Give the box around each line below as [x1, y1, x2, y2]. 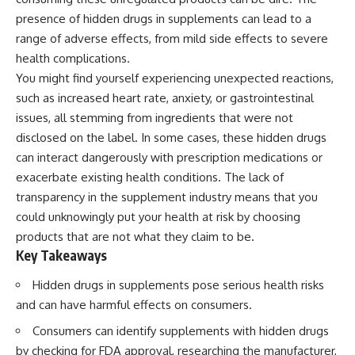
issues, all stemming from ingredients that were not [16, 109, 293, 125]
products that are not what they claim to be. [16, 228, 254, 244]
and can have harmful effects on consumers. [16, 297, 252, 313]
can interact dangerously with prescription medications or [16, 149, 323, 165]
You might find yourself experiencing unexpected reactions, [16, 70, 334, 86]
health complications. [16, 50, 130, 66]
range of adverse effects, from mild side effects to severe [16, 30, 328, 46]
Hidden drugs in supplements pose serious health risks [32, 277, 324, 293]
